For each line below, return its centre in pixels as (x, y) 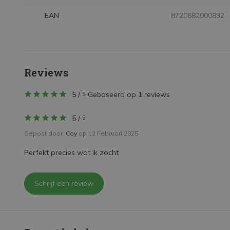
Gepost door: (45, 133)
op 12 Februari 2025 (108, 133)
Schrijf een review (64, 183)
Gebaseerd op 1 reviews (129, 94)
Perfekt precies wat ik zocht (71, 152)
